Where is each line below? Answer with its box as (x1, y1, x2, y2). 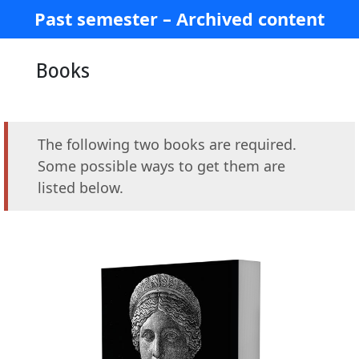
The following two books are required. (38, 135, 296, 154)
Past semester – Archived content (34, 7, 325, 30)
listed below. (38, 178, 123, 197)
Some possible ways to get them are (38, 156, 285, 175)
